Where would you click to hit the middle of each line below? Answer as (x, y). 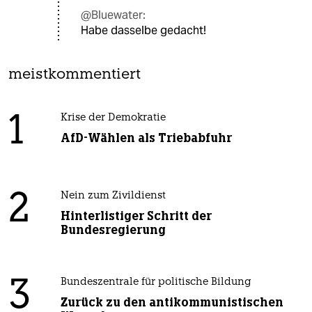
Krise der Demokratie (113, 118)
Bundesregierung (113, 230)
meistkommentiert (75, 75)
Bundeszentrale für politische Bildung (156, 283)
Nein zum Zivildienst (113, 196)
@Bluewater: (113, 15)
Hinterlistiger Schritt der (136, 216)
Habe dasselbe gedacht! (143, 31)
